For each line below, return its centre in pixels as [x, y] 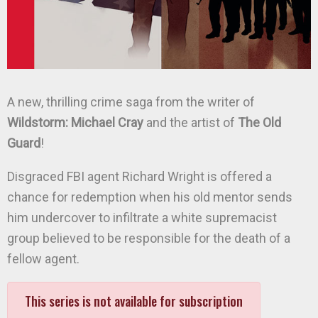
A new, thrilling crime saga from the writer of [131, 102]
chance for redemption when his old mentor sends [150, 197]
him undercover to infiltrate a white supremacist [142, 218]
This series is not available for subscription [134, 301]
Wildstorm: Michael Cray [75, 122]
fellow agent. [43, 259]
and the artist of [191, 122]
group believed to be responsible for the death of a [149, 238]
